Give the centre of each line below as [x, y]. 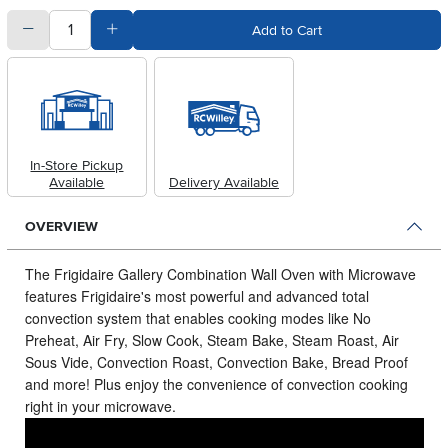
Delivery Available [223, 182]
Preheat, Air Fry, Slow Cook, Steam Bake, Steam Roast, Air [211, 339]
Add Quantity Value [177, 29]
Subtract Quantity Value [106, 29]
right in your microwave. [100, 405]
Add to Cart [287, 30]
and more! [59, 383]
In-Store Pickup [77, 165]
